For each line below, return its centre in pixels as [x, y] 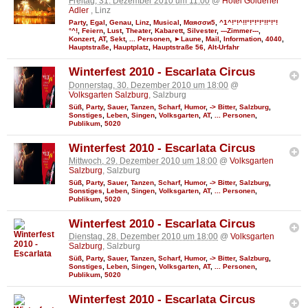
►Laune [188, 39]
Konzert [81, 39]
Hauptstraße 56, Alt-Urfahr [196, 47]
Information [242, 39]
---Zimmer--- [240, 31]
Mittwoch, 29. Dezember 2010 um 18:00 [143, 161]
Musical [166, 23]
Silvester [202, 31]
